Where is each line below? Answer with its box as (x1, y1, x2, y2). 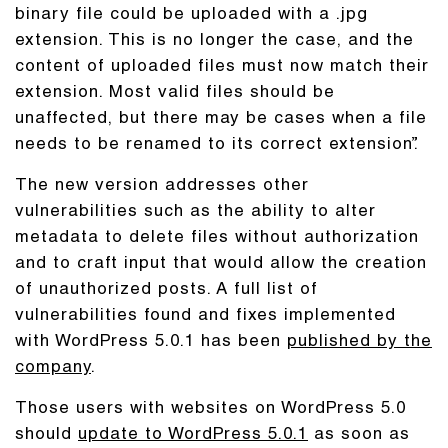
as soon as (308, 427, 410, 444)
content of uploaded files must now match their (15, 59, 429, 76)
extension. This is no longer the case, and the (15, 33, 414, 50)
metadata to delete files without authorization (15, 230, 419, 247)
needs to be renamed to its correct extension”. (15, 137, 419, 154)
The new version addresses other (15, 178, 309, 195)
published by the (287, 334, 432, 351)
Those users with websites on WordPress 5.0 (15, 401, 406, 418)
